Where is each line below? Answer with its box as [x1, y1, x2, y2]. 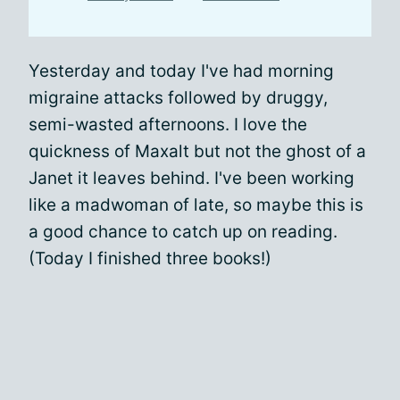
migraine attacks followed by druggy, [29, 87, 328, 108]
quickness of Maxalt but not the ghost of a [29, 141, 366, 162]
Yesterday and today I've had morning [29, 61, 334, 81]
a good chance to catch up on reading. [29, 221, 337, 242]
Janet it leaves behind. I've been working [29, 168, 354, 188]
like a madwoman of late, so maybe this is [29, 195, 363, 215]
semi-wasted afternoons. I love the [29, 114, 307, 135]
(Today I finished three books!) [29, 248, 271, 269]
